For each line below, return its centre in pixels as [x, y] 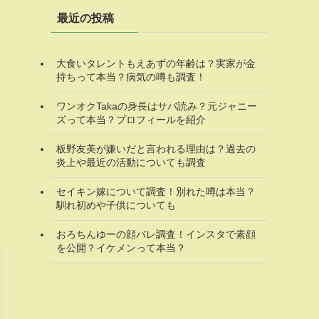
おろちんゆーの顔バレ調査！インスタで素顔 [156, 235]
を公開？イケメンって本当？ [121, 248]
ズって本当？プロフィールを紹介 [131, 120]
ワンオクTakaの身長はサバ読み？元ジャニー [157, 106]
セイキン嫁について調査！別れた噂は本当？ [156, 192]
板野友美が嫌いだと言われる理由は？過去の [156, 149]
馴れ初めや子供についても [116, 205]
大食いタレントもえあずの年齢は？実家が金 [156, 64]
